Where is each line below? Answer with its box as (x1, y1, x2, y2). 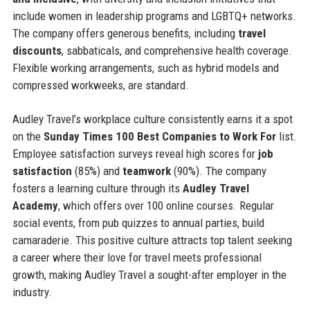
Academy (12, 198, 58, 212)
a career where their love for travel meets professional (12, 250, 262, 264)
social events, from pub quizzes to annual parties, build (12, 215, 264, 230)
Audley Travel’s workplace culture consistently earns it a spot (12, 111, 293, 126)
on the (12, 129, 44, 143)
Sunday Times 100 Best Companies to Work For (43, 129, 276, 143)
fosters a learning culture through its (12, 181, 183, 195)
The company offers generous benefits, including (12, 26, 238, 40)
